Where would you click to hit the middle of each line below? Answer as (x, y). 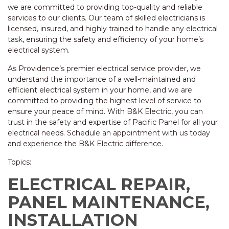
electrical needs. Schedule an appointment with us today (109, 133)
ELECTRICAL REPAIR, (99, 184)
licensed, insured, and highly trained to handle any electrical (113, 29)
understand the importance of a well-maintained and (102, 79)
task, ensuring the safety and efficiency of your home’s (106, 39)
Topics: (19, 162)
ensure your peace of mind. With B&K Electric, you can (105, 111)
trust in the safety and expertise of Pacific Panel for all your (113, 122)
